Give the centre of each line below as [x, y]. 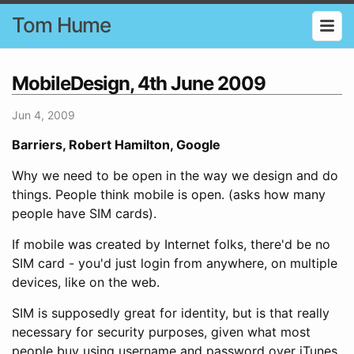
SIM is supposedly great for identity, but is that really [171, 313]
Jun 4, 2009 [43, 115]
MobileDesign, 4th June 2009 [139, 83]
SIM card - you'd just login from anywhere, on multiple [175, 263]
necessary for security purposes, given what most [161, 331]
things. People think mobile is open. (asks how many [169, 194]
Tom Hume [61, 25]
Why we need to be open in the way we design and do [175, 175]
